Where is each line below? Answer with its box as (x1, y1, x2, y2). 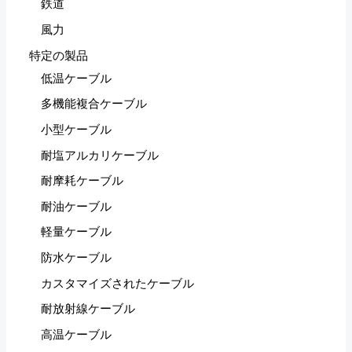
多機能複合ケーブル (41, 97, 148, 112)
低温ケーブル (41, 71, 112, 86)
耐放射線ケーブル (41, 302, 136, 317)
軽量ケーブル (41, 225, 112, 240)
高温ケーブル (41, 327, 112, 342)
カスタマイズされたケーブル (41, 276, 195, 291)
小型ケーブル (41, 122, 112, 137)
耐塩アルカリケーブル (41, 148, 159, 163)
